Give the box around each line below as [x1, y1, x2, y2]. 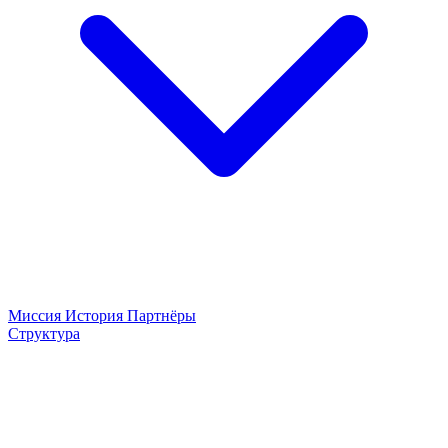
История [65, 307, 127, 324]
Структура [8, 325, 80, 342]
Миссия [8, 307, 65, 324]
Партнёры [127, 307, 196, 324]
